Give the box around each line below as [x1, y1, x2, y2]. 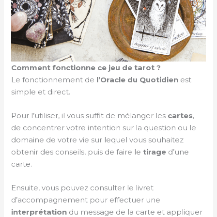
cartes [168, 111, 193, 121]
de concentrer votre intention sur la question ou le [11, 123, 197, 133]
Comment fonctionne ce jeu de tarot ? [11, 63, 161, 73]
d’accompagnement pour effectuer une [11, 195, 161, 205]
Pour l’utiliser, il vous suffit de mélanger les [11, 111, 168, 121]
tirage [143, 147, 167, 157]
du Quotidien [127, 75, 179, 85]
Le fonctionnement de [11, 75, 97, 85]
